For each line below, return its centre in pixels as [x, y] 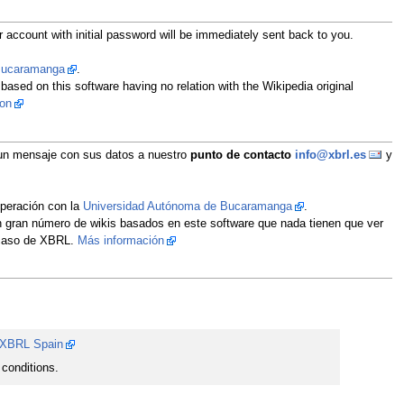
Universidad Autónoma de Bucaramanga [187, 206]
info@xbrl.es [330, 155]
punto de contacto [242, 155]
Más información [120, 240]
